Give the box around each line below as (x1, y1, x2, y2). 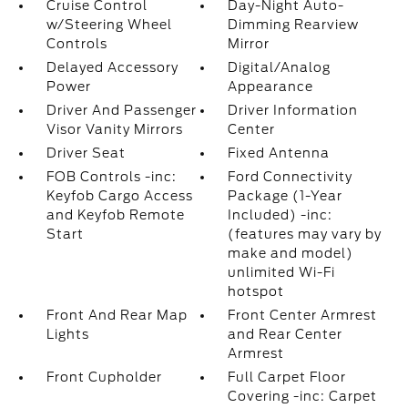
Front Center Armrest (228, 308, 378, 322)
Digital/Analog (228, 60, 331, 75)
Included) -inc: (228, 208, 333, 222)
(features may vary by (228, 227, 382, 241)
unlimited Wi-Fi (228, 265, 336, 280)
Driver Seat (46, 146, 126, 160)
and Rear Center (228, 327, 343, 342)
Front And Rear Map (46, 308, 188, 322)
